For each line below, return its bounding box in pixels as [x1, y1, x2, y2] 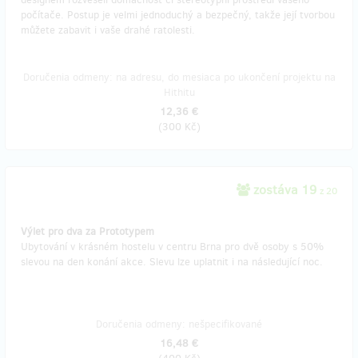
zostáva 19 [250, 181, 320, 198]
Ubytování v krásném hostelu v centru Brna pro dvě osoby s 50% [21, 240, 324, 253]
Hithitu [163, 86, 195, 99]
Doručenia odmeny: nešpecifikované [96, 317, 262, 331]
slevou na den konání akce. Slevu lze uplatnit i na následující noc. [21, 255, 323, 268]
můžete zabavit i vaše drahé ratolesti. [21, 23, 195, 37]
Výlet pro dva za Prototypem [21, 225, 154, 238]
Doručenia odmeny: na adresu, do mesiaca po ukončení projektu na [22, 70, 336, 84]
